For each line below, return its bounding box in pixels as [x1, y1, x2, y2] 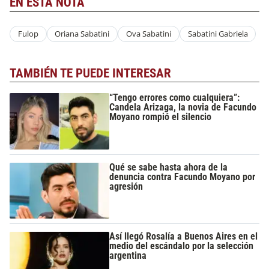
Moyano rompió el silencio [109, 111, 212, 123]
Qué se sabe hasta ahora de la [109, 161, 228, 173]
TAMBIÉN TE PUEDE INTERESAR [10, 65, 171, 80]
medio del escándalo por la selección [109, 240, 254, 252]
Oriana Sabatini [55, 28, 110, 40]
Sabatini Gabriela [187, 28, 248, 40]
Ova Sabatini [125, 28, 171, 40]
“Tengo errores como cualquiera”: [109, 92, 240, 104]
